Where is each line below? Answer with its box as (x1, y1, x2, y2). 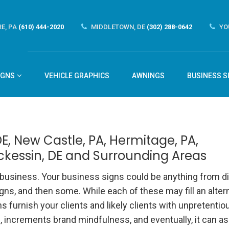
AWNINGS (132, 72, 165, 80)
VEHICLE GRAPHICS (44, 72, 109, 80)
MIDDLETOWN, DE (91, 23, 145, 31)
